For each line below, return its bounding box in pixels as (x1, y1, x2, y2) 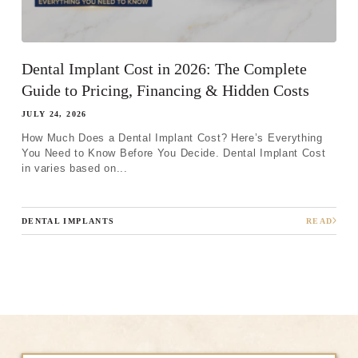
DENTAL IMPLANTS (21, 217, 115, 226)
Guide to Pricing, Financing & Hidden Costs (21, 82, 309, 100)
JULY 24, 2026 (21, 109, 87, 119)
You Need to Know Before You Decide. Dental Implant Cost (21, 147, 326, 160)
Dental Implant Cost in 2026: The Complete (21, 60, 307, 78)
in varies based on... (21, 162, 128, 175)
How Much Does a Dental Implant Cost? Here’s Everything (21, 132, 323, 145)
